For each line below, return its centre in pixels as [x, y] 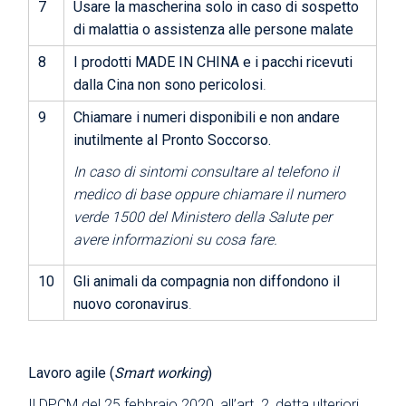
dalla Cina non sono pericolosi [169, 84]
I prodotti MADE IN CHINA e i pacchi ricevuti [213, 62]
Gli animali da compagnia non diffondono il [207, 281]
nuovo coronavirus [131, 304]
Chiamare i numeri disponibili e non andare [207, 117]
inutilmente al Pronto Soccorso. [173, 140]
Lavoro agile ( [72, 372]
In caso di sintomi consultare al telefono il [208, 171]
